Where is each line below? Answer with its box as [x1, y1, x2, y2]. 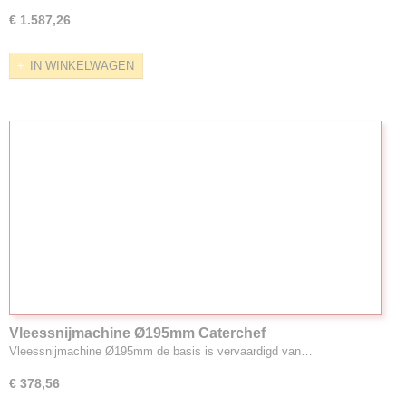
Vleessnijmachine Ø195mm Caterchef [9, 324, 266, 341]
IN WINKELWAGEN [30, 58, 134, 72]
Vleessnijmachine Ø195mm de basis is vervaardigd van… [9, 343, 313, 358]
